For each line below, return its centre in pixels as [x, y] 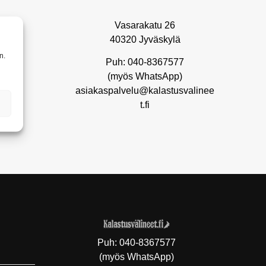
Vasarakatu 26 [145, 25]
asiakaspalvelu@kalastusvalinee [145, 91]
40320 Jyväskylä [145, 39]
